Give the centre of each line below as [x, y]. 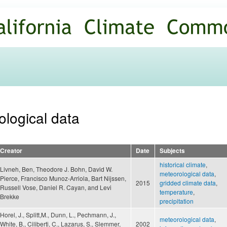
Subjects [172, 151]
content [92, 28]
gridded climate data [188, 183]
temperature [176, 192]
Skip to [92, 6]
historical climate [183, 165]
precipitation [177, 201]
